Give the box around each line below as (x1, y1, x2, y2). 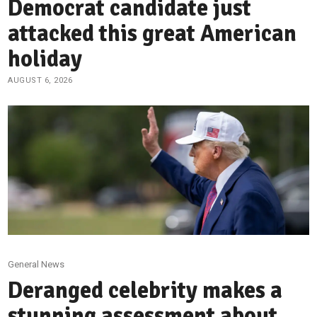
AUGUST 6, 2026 (8, 75, 73, 85)
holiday (8, 45, 83, 73)
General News (8, 258, 65, 270)
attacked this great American (8, 19, 297, 47)
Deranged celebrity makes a (8, 276, 283, 304)
